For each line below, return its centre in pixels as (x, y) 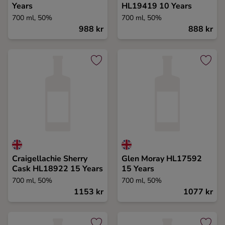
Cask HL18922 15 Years (58, 169)
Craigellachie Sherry (50, 159)
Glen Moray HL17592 (162, 159)
